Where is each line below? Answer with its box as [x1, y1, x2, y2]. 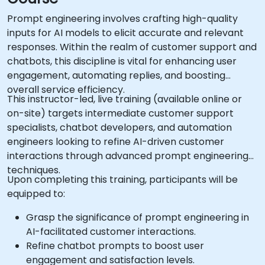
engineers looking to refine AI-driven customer [7, 135, 224, 148]
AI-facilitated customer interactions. [26, 225, 196, 238]
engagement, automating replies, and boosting [7, 69, 225, 82]
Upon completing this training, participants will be [7, 173, 238, 186]
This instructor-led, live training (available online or [7, 92, 242, 106]
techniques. [7, 163, 60, 177]
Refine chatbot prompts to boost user [26, 239, 204, 253]
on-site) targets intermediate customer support [7, 106, 234, 120]
